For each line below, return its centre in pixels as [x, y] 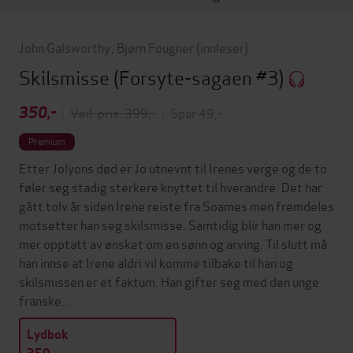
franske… [46, 300]
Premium [47, 141]
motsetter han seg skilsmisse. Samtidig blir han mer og [170, 225]
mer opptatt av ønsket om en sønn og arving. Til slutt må [173, 243]
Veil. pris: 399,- [113, 113]
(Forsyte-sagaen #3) [201, 77]
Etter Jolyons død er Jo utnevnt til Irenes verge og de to [173, 168]
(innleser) [222, 47]
